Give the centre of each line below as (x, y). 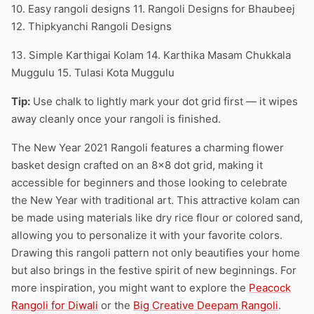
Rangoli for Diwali (55, 305)
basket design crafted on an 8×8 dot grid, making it (137, 165)
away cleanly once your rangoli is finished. (116, 119)
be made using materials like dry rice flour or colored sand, (157, 218)
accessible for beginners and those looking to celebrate (149, 183)
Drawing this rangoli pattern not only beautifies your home (156, 253)
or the (116, 305)
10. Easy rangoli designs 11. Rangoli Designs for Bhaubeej (153, 9)
